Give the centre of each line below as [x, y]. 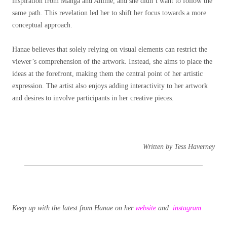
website [146, 208]
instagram [187, 208]
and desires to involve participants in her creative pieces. [93, 98]
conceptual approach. [42, 25]
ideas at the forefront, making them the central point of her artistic [107, 74]
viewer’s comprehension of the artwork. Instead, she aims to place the [112, 62]
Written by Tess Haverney [179, 147]
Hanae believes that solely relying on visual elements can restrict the [110, 50]
